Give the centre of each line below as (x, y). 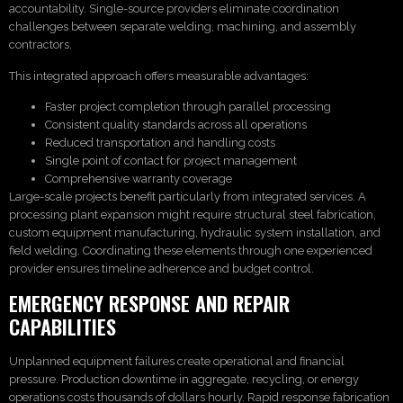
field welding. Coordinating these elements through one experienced (191, 251)
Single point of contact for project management (171, 161)
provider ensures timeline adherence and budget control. (161, 269)
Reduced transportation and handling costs (160, 143)
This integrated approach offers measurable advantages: (159, 76)
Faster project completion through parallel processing (188, 107)
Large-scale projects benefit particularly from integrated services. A (188, 197)
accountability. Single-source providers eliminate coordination (174, 9)
